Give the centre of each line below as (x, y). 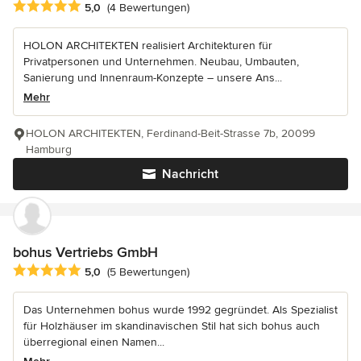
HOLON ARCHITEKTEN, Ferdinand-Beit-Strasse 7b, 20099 (170, 133)
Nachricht (190, 174)
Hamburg (49, 149)
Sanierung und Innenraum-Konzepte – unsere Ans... (153, 77)
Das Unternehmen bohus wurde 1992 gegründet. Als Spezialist (180, 310)
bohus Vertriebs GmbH (85, 252)
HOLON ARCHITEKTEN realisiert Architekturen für (148, 45)
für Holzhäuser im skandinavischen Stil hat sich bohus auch (172, 326)
